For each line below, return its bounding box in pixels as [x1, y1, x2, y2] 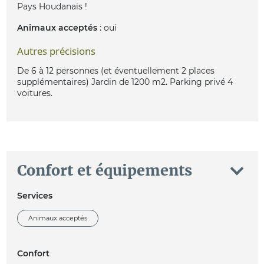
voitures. [16, 88, 52, 99]
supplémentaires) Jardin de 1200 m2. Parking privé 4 [16, 77, 233, 88]
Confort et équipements [16, 161, 192, 180]
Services [16, 190, 52, 201]
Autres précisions [16, 44, 95, 58]
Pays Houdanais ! [16, 1, 87, 12]
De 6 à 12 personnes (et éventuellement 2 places [16, 65, 214, 77]
